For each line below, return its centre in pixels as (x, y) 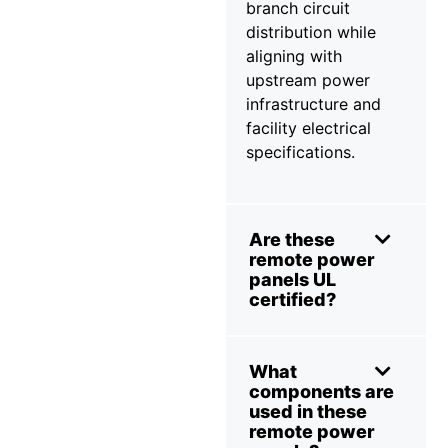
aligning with (294, 55)
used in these (308, 412)
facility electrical (308, 127)
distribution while (311, 31)
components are (321, 392)
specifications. (300, 151)
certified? (292, 300)
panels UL (292, 280)
